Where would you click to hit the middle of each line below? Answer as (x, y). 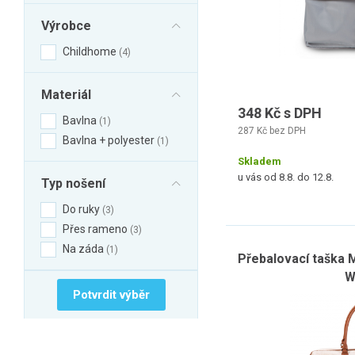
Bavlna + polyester (110, 140)
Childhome (91, 52)
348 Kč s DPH (280, 113)
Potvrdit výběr (111, 295)
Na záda (84, 249)
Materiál (66, 95)
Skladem (260, 161)
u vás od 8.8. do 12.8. (286, 177)
